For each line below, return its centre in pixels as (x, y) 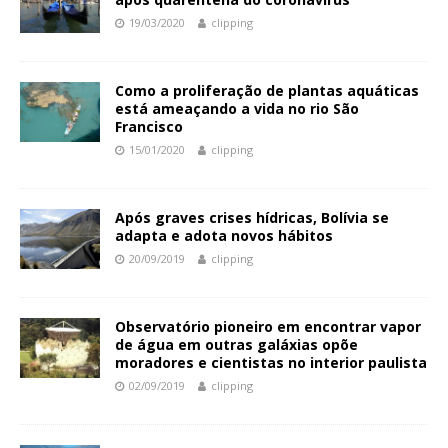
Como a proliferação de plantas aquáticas (267, 90)
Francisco (149, 126)
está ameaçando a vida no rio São (237, 108)
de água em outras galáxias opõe (236, 344)
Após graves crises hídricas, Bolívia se (252, 217)
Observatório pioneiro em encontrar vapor (268, 326)
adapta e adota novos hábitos (224, 235)
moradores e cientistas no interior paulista (271, 362)
